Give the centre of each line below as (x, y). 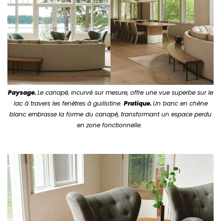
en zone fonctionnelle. (110, 125)
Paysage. (23, 92)
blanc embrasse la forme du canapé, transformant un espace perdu (110, 114)
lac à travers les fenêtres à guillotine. (69, 103)
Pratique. (138, 103)
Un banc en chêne (180, 103)
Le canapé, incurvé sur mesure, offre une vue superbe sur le (125, 92)
